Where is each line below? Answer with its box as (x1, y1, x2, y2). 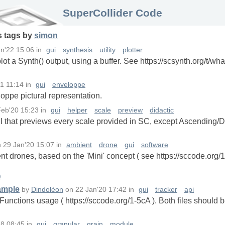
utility (99, 46, 116, 54)
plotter (123, 46, 143, 54)
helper (67, 106, 87, 115)
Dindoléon (31, 186, 63, 194)
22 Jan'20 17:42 (75, 186, 127, 194)
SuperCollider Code (63, 7, 162, 19)
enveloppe (52, 81, 85, 89)
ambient (66, 141, 92, 149)
